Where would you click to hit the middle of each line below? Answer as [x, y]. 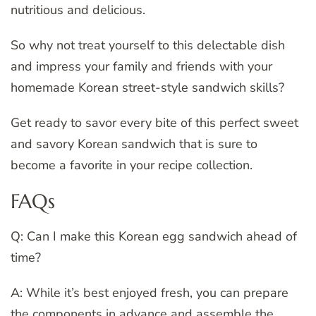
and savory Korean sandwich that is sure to [134, 144]
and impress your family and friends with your [141, 66]
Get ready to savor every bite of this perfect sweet [154, 122]
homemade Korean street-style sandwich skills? [147, 87]
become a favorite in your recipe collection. [132, 165]
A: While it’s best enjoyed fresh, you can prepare [150, 293]
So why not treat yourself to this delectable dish [148, 45]
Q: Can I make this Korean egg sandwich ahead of [154, 237]
